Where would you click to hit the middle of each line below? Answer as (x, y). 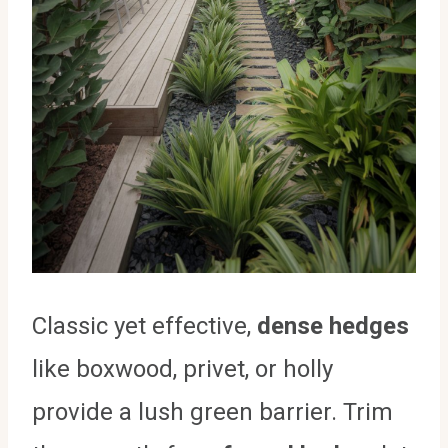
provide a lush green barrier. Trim (212, 412)
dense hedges (333, 326)
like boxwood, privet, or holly (182, 369)
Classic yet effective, (144, 326)
